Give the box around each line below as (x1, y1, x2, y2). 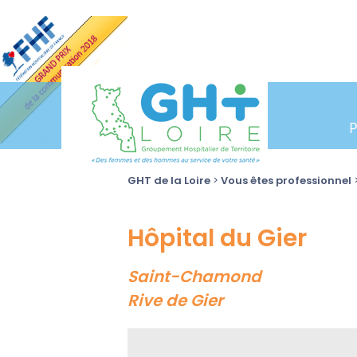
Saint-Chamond (127, 265, 261, 288)
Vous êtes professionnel (221, 173, 351, 188)
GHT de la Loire (127, 173, 210, 188)
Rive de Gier (127, 289, 223, 312)
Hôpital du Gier (127, 222, 307, 255)
